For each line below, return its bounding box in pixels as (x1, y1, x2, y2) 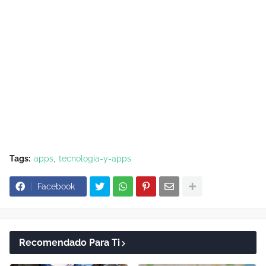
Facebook (37, 182, 75, 191)
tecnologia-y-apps (59, 154, 131, 163)
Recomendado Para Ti (19, 237, 120, 248)
